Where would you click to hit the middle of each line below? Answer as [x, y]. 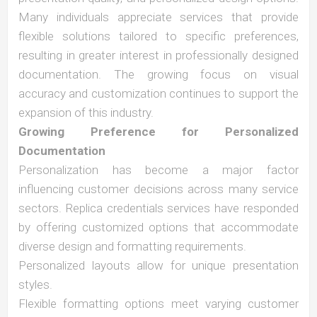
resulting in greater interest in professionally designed [158, 55]
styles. [35, 284]
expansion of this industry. [86, 113]
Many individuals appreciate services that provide [158, 17]
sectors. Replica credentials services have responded [158, 208]
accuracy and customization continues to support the [158, 93]
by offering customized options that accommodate [158, 227]
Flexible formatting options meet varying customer [158, 304]
